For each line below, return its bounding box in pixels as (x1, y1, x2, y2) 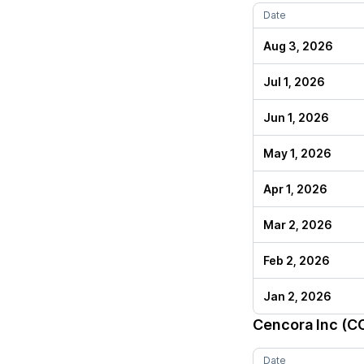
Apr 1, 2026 (263, 182, 327, 196)
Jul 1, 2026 (263, 75, 325, 89)
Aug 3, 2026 (263, 39, 333, 53)
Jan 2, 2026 (263, 289, 331, 303)
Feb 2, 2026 (263, 253, 330, 267)
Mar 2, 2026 (263, 218, 332, 232)
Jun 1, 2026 (263, 110, 329, 124)
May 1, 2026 (263, 146, 331, 160)
